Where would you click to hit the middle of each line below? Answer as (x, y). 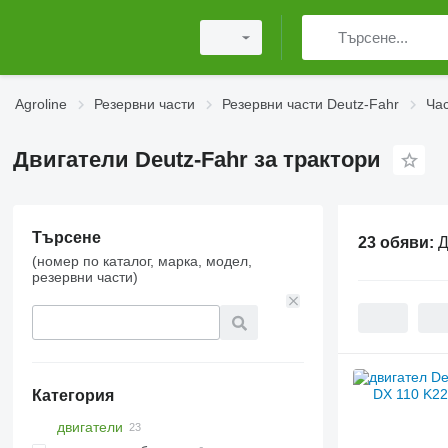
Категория (72, 395)
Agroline (41, 104)
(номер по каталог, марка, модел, (141, 261)
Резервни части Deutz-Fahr (310, 104)
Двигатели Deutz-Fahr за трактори (196, 159)
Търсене (66, 237)
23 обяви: (397, 242)
